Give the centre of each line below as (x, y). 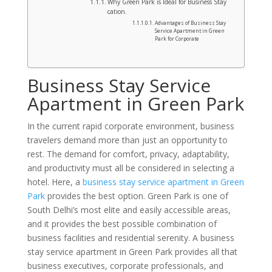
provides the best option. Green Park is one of (136, 196)
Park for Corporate (177, 39)
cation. (117, 12)
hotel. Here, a (55, 182)
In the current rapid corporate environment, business (131, 126)
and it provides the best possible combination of (122, 224)
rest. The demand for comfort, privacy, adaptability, (128, 154)
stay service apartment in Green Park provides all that (132, 252)
